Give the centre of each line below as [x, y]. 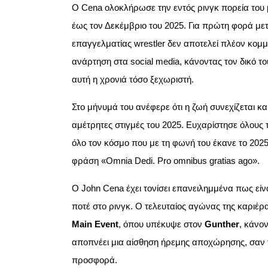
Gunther [222, 224]
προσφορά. [94, 260]
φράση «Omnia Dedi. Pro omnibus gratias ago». [165, 161]
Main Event [95, 224]
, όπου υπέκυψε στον [161, 224]
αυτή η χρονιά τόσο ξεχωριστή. [133, 80]
